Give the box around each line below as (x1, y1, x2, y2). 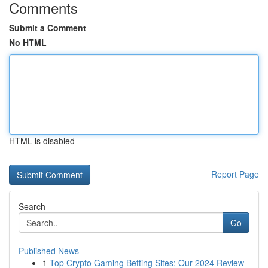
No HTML (9, 36, 47, 48)
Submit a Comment (9, 22, 86, 33)
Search (19, 200, 45, 212)
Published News (19, 245, 79, 257)
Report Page (211, 168, 259, 180)
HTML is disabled (9, 135, 75, 147)
